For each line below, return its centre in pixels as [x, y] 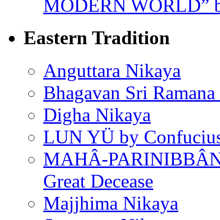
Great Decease [98, 181]
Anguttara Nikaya [112, 70]
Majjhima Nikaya [111, 203]
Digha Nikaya [97, 114]
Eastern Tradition [97, 38]
